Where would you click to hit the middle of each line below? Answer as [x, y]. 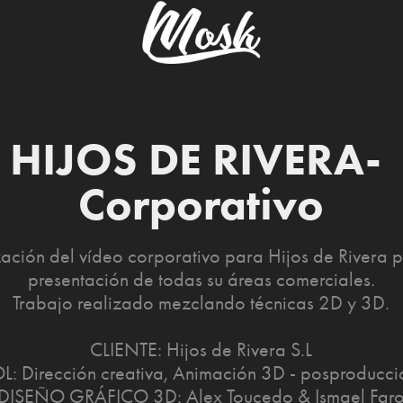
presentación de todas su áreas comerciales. [201, 280]
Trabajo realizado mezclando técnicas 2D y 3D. [201, 303]
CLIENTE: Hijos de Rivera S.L [201, 350]
